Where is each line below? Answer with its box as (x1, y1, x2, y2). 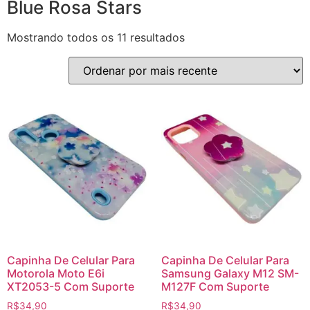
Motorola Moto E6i (7, 266, 104, 281)
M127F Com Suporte (161, 280, 269, 294)
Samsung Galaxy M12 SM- (161, 266, 299, 281)
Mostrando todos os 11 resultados (7, 30, 185, 45)
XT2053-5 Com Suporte (7, 280, 134, 294)
